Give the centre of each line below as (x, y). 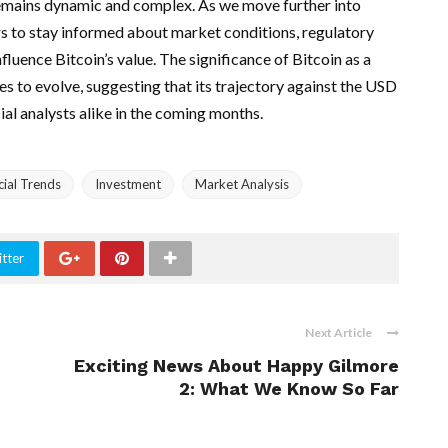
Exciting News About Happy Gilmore (236, 365)
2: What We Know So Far (289, 388)
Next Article (338, 332)
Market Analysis (242, 184)
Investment (128, 184)
